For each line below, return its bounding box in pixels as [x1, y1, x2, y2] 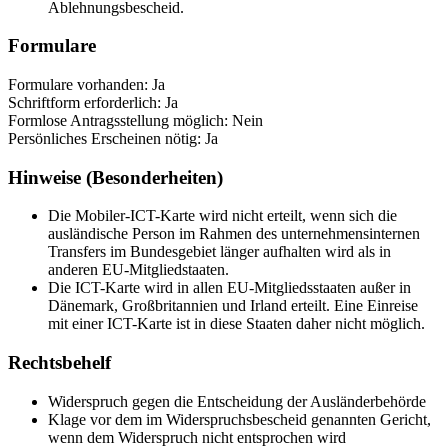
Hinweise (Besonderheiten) [8, 166, 223, 188]
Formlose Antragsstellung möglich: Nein [8, 112, 263, 129]
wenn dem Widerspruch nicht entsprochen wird [48, 428, 346, 446]
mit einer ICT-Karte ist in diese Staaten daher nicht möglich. [48, 315, 425, 333]
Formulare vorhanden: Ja [8, 76, 165, 93]
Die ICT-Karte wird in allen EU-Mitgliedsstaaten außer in [48, 279, 411, 297]
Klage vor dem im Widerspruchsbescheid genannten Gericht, [48, 410, 431, 428]
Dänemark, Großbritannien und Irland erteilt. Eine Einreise [48, 297, 418, 315]
